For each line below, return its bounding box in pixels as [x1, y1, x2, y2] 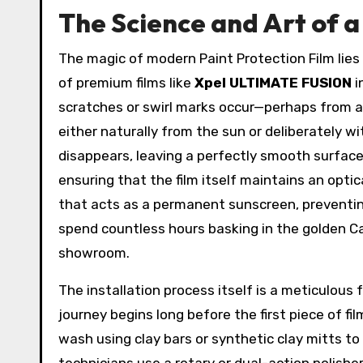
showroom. [58, 245, 130, 261]
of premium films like [58, 75, 194, 91]
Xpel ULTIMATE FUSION [194, 75, 352, 91]
